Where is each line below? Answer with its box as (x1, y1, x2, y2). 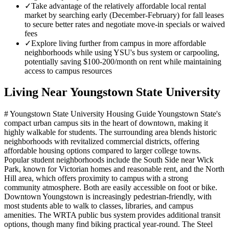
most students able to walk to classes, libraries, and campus (4, 201, 193, 211)
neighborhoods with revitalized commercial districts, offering (4, 137, 199, 146)
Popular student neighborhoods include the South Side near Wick (4, 155, 214, 165)
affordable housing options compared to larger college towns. (4, 146, 201, 155)
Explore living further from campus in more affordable (31, 38, 206, 48)
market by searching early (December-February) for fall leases (25, 10, 224, 19)
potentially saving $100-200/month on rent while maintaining (25, 57, 221, 66)
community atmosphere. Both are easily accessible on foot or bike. (4, 183, 217, 192)
